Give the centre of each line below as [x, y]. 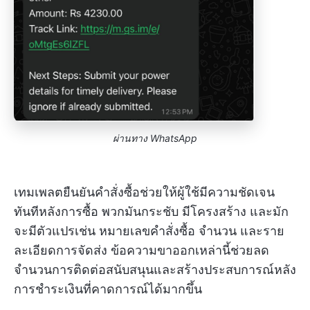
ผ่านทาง [130, 138]
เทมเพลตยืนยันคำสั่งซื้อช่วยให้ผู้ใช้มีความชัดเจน [144, 192]
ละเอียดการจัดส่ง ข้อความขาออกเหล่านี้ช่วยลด [142, 250]
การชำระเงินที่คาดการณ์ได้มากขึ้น [108, 289]
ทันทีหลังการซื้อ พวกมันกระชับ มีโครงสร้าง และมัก [151, 212]
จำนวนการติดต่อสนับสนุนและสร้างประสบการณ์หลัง [155, 270]
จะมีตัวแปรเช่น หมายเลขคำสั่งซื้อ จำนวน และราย [149, 231]
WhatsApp [174, 138]
